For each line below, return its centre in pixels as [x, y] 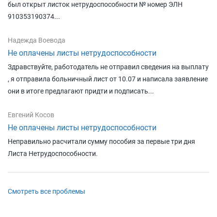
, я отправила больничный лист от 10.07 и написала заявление [108, 79]
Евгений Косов [31, 115]
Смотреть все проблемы [46, 191]
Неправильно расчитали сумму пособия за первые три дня [101, 141]
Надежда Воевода [37, 40]
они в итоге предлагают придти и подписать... [81, 91]
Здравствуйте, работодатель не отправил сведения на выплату [108, 67]
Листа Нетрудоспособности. [53, 153]
